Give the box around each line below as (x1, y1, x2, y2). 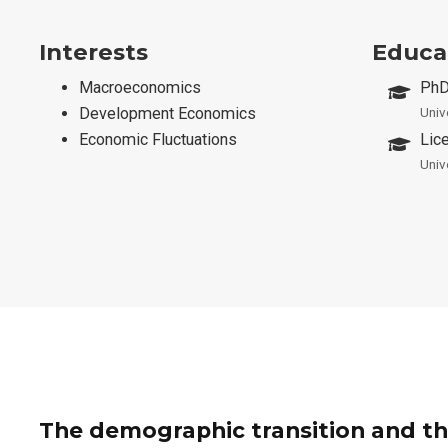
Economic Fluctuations (79, 130, 237, 149)
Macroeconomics (79, 78, 201, 97)
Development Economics (79, 104, 256, 123)
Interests (39, 38, 148, 66)
